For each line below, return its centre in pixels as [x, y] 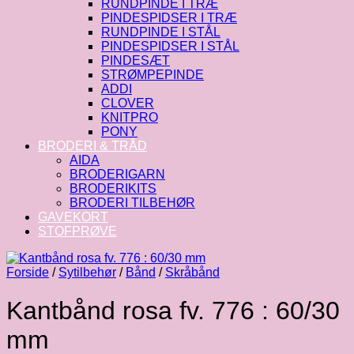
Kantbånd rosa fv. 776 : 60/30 [173, 311]
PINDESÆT [136, 60]
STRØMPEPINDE [153, 75]
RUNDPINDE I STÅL [161, 32]
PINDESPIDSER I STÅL [170, 46]
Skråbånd [192, 272]
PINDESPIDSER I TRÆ [169, 18]
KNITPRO [130, 117]
